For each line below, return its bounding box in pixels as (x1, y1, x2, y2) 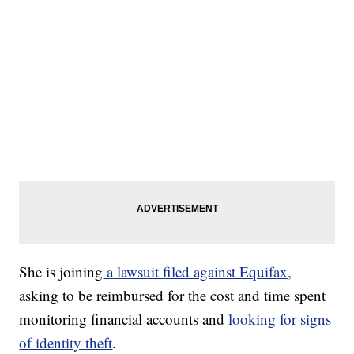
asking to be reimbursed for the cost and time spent (19, 284, 326, 305)
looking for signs (228, 308, 332, 329)
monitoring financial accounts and (19, 308, 229, 329)
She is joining (19, 261, 104, 281)
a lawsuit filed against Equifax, (103, 261, 292, 281)
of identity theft (19, 332, 113, 352)
